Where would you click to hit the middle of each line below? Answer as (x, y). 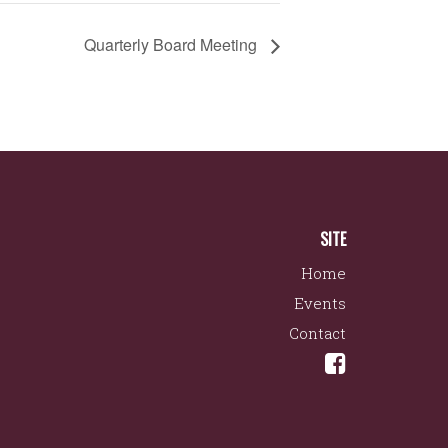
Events (320, 302)
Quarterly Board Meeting (172, 45)
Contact (317, 332)
